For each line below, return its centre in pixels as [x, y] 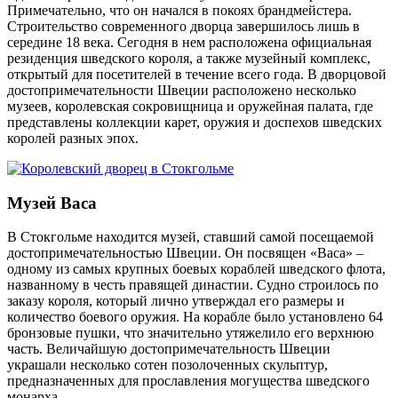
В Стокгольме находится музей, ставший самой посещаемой [191, 237]
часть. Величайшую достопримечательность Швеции [169, 349]
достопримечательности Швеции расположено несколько [182, 90]
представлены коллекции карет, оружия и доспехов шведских [195, 122]
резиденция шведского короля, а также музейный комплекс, [189, 58]
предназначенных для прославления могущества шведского [188, 381]
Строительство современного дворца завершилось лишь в [183, 26]
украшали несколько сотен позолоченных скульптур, [167, 365]
